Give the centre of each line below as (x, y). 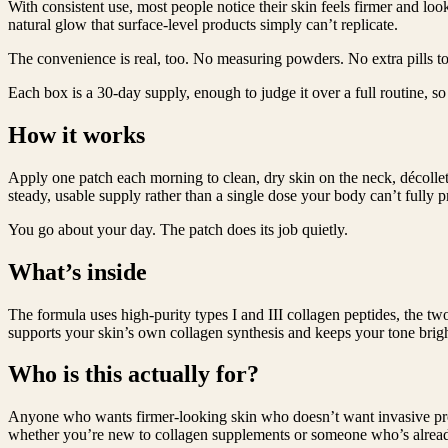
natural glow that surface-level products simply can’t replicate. (203, 24)
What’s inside (77, 271)
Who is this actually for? (133, 374)
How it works (76, 134)
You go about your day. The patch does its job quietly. (178, 229)
